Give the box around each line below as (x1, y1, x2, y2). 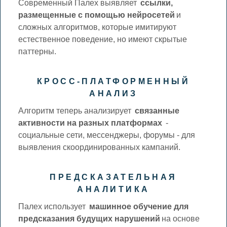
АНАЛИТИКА (77, 184, 150, 194)
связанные (135, 106, 180, 115)
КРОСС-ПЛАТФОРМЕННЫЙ (36, 77, 191, 86)
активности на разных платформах (18, 118, 163, 127)
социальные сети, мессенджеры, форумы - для (18, 130, 196, 139)
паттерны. (18, 47, 57, 56)
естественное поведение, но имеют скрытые (18, 34, 187, 44)
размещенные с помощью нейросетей (18, 10, 175, 19)
